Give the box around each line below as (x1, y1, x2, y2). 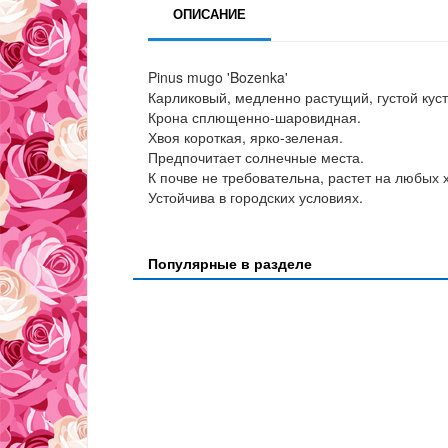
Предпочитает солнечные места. (148, 147, 364, 168)
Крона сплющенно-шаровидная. (148, 107, 361, 128)
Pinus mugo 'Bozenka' (148, 67, 288, 88)
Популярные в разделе (148, 253, 312, 274)
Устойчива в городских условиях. (148, 187, 363, 208)
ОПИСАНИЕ (173, 4, 246, 24)
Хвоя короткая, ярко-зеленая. (148, 127, 343, 148)
